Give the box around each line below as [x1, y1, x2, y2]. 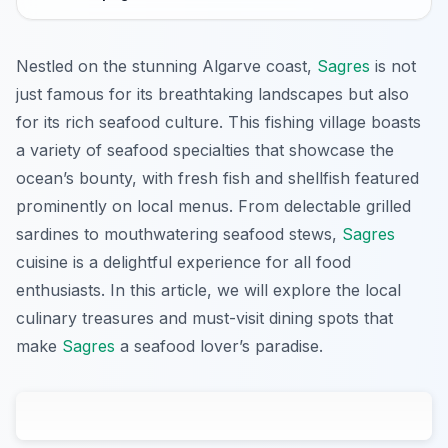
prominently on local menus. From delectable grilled [16, 196, 411, 217]
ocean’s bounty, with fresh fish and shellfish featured [16, 168, 419, 189]
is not [370, 56, 416, 77]
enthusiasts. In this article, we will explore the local [16, 280, 401, 301]
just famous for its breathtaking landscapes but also [16, 84, 409, 105]
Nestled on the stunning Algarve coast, [16, 56, 317, 77]
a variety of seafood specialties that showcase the [16, 140, 394, 161]
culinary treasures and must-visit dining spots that [16, 308, 393, 329]
